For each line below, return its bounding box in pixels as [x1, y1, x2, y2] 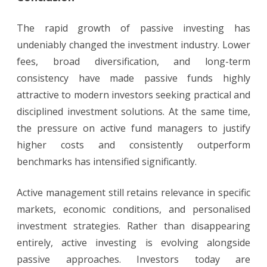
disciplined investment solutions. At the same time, [17, 105, 250, 119]
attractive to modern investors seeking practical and [17, 88, 250, 102]
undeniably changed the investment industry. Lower [17, 38, 250, 52]
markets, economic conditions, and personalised [17, 203, 250, 216]
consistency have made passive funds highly [17, 72, 250, 85]
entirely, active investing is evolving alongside [17, 236, 250, 250]
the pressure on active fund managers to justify [17, 122, 250, 135]
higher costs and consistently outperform [17, 138, 250, 152]
